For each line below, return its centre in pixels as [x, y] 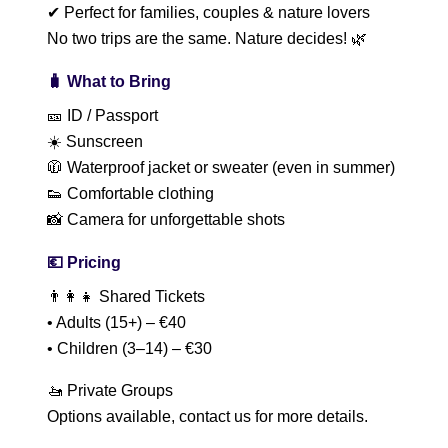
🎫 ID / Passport [102, 115]
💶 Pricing [84, 262]
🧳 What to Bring [109, 81]
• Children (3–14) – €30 [129, 348]
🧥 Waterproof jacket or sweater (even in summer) [221, 167]
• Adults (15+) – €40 [116, 322]
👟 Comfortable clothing [130, 193]
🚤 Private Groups [110, 390]
